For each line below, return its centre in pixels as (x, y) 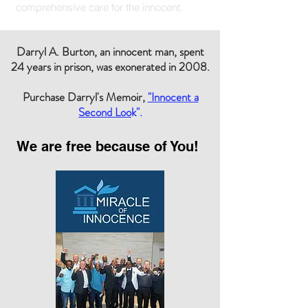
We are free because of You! (108, 146)
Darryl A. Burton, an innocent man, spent (110, 52)
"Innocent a (173, 97)
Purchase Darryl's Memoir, (84, 97)
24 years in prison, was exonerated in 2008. (110, 67)
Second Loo (105, 112)
